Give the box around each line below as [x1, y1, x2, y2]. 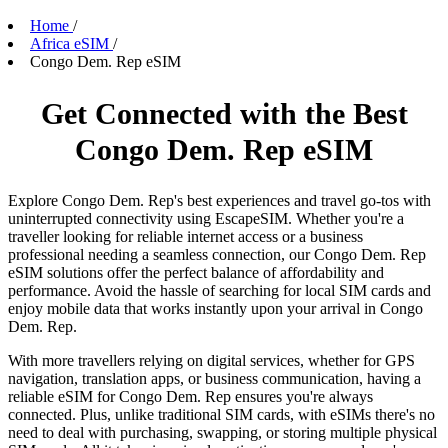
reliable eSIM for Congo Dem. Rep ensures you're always [8, 388, 373, 406]
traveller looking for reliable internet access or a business [8, 228, 363, 246]
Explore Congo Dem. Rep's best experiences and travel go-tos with [8, 192, 431, 210]
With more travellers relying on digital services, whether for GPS [8, 352, 415, 370]
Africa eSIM [30, 35, 109, 53]
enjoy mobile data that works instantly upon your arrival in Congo [8, 300, 423, 318]
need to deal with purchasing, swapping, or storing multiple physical [8, 424, 437, 442]
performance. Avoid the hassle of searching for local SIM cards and [8, 282, 431, 300]
